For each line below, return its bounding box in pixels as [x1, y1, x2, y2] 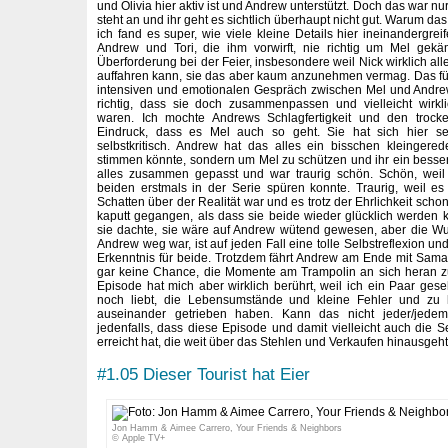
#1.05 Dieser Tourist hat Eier [97, 363, 310, 384]
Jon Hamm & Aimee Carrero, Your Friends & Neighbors [111, 423, 342, 434]
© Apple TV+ [111, 433, 165, 444]
